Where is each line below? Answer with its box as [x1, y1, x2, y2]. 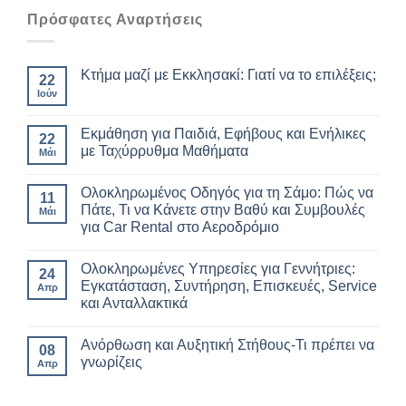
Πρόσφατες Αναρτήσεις [27, 11, 203, 27]
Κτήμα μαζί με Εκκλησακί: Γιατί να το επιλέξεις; [81, 67, 376, 83]
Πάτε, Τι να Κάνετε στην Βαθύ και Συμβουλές [81, 202, 365, 218]
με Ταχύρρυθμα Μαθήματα [81, 143, 248, 159]
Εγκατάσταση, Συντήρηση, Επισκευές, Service [81, 278, 377, 295]
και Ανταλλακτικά [81, 295, 188, 312]
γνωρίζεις [81, 354, 142, 371]
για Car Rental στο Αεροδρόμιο [81, 219, 279, 236]
